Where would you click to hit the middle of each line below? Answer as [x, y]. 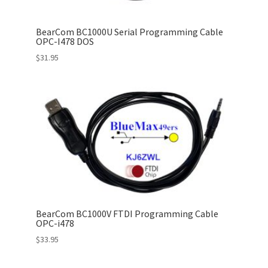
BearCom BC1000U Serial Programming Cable [129, 31]
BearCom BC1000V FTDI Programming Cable [127, 214]
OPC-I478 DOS [65, 41]
